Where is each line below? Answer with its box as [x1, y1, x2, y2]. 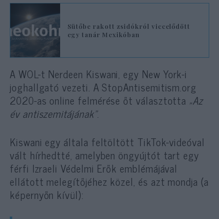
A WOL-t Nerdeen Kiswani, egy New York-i [10, 65, 188, 82]
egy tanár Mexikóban [67, 30, 140, 39]
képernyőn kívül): [10, 186, 84, 203]
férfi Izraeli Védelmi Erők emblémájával [10, 159, 178, 176]
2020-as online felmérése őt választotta [10, 91, 190, 109]
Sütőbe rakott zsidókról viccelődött [67, 22, 191, 30]
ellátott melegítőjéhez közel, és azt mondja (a [10, 173, 209, 190]
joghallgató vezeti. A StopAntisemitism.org [10, 78, 197, 95]
